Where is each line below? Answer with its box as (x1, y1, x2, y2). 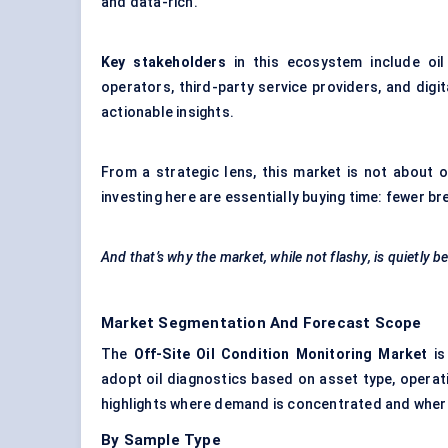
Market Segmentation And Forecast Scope (101, 314, 422, 333)
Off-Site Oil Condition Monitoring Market (133, 346, 428, 363)
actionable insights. (101, 104, 234, 121)
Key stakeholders (101, 54, 226, 71)
